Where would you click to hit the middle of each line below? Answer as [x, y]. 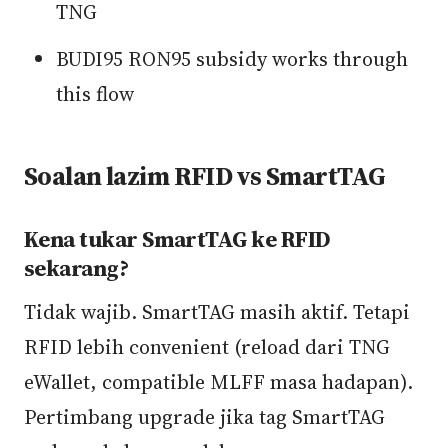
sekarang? [76, 268]
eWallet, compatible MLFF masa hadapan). [218, 382]
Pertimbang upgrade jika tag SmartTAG [204, 417]
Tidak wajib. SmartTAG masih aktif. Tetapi [217, 312]
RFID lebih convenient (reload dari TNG [207, 347]
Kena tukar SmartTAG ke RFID [177, 239]
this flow [95, 94]
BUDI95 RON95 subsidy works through [232, 59]
